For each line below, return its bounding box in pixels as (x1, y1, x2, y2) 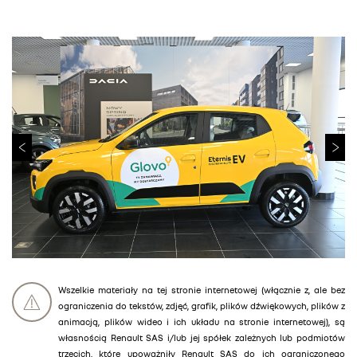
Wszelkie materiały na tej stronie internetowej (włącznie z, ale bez (58, 284, 345, 295)
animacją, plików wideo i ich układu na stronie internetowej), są (58, 316, 345, 327)
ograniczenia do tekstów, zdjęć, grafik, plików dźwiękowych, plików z (58, 300, 345, 311)
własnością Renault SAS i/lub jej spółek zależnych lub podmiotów (58, 331, 345, 343)
